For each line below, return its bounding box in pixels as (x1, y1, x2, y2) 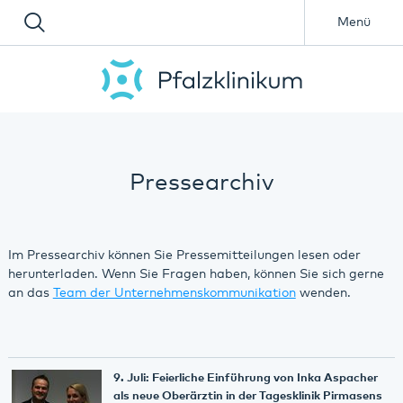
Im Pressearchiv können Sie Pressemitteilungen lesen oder (7, 248, 361, 262)
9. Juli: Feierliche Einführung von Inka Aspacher (112, 372, 378, 384)
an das (7, 286, 53, 300)
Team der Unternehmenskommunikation (52, 286, 296, 300)
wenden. (295, 286, 351, 300)
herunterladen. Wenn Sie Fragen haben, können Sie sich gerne (7, 267, 384, 281)
